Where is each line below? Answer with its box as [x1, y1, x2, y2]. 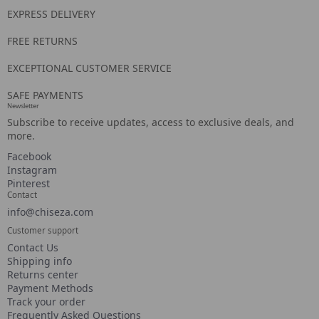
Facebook [7, 150, 51, 163]
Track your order [7, 295, 85, 308]
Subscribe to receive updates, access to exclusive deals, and [7, 115, 294, 129]
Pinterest [7, 177, 50, 190]
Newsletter [7, 101, 39, 110]
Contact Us [7, 241, 58, 254]
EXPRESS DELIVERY [7, 7, 95, 21]
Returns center [7, 268, 78, 281]
